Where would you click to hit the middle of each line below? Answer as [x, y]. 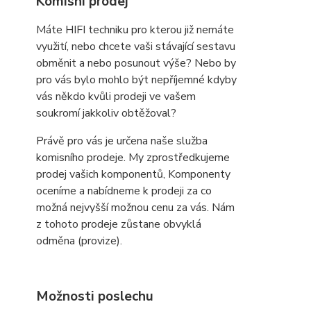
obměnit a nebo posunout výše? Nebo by [136, 63]
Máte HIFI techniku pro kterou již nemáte [135, 30]
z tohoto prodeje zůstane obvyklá [119, 224]
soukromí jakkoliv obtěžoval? [106, 113]
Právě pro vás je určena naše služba [122, 141]
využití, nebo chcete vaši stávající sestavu [136, 47]
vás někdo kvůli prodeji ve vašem [116, 96]
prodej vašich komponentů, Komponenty [133, 174]
